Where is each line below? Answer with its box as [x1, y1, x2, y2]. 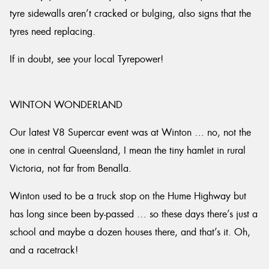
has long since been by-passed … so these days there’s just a [10, 208, 258, 220]
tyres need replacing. [10, 25, 95, 38]
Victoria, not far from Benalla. [10, 162, 131, 175]
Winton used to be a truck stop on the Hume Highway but [10, 190, 246, 202]
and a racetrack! [10, 244, 78, 256]
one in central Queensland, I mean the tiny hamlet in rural [10, 144, 246, 157]
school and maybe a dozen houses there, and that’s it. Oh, [10, 226, 250, 238]
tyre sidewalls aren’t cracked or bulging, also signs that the [10, 7, 251, 20]
